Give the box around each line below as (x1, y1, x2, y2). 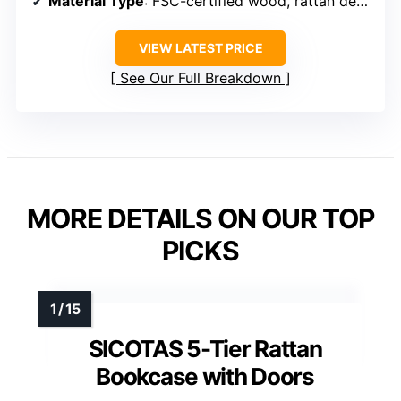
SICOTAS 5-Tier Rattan (88, 335, 322, 363)
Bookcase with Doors (96, 363, 314, 391)
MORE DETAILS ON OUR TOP (27, 202, 374, 235)
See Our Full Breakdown (120, 69, 281, 88)
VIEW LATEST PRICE (138, 40, 263, 56)
